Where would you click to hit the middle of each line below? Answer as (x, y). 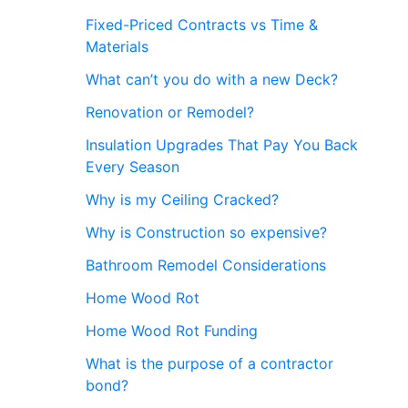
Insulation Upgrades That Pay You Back (222, 144)
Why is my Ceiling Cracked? (182, 199)
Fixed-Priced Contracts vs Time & (202, 24)
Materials (117, 46)
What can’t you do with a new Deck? (212, 79)
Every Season (133, 166)
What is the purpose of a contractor (209, 363)
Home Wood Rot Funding (172, 330)
